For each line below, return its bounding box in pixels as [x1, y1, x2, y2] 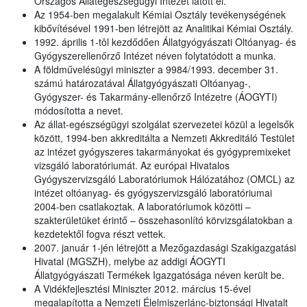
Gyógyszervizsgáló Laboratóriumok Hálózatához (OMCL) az [34, 172, 295, 186]
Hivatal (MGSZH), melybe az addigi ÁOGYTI [34, 254, 225, 269]
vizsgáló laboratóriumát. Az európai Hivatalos [34, 158, 230, 173]
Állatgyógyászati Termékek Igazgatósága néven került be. [34, 268, 284, 282]
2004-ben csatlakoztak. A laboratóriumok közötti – [34, 199, 251, 214]
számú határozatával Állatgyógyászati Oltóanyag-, [34, 76, 251, 90]
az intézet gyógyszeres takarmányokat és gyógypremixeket [34, 145, 291, 159]
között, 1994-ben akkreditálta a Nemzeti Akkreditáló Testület [34, 131, 295, 145]
